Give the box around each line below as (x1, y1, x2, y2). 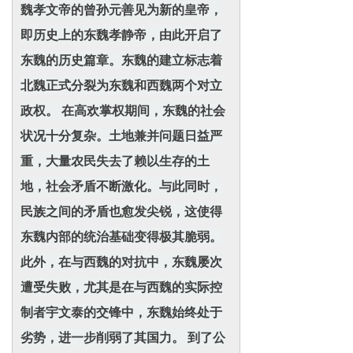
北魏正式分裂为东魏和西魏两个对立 (20, 76, 222, 94)
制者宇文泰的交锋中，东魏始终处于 (20, 303, 222, 321)
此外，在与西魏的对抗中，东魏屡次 (20, 253, 222, 270)
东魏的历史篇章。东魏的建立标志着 (20, 51, 222, 69)
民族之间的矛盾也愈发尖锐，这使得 (20, 203, 222, 220)
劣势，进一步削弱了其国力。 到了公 (20, 329, 225, 346)
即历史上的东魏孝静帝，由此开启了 (20, 26, 222, 43)
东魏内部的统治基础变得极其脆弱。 (20, 228, 222, 245)
